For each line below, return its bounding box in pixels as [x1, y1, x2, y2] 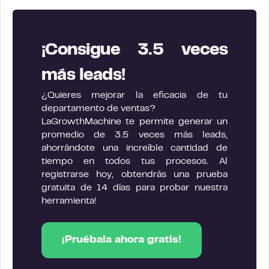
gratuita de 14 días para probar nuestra [41, 183, 228, 192]
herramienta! [41, 196, 96, 205]
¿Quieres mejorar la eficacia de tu [41, 91, 228, 100]
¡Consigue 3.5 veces [41, 43, 228, 58]
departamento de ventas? [41, 104, 156, 113]
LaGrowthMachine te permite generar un [41, 117, 228, 126]
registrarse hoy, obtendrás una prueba [41, 170, 228, 179]
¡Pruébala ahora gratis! [62, 235, 181, 245]
